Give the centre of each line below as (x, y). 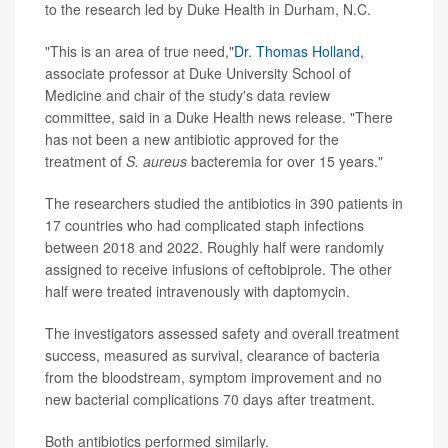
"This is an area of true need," (139, 51)
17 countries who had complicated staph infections (204, 225)
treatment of (85, 161)
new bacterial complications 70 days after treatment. (210, 399)
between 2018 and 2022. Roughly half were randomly (214, 247)
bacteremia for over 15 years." (285, 161)
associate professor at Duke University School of (198, 73)
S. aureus (156, 161)
